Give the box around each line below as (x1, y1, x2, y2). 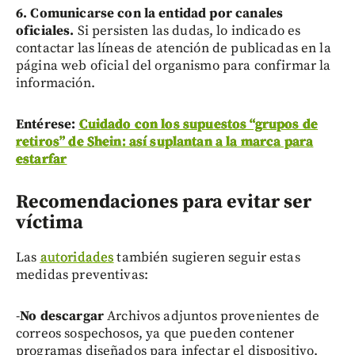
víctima (16, 210, 83, 235)
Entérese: (16, 115, 79, 133)
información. (16, 74, 95, 92)
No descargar (20, 307, 108, 325)
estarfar (16, 150, 67, 168)
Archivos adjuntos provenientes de (107, 307, 320, 325)
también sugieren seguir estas (113, 248, 300, 266)
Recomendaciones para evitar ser (16, 189, 311, 214)
